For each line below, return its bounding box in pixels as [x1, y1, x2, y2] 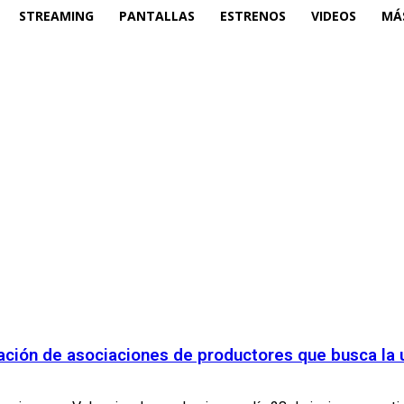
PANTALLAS [119, 6, 195, 24]
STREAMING [19, 6, 94, 24]
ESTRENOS [220, 6, 286, 24]
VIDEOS [311, 6, 356, 24]
